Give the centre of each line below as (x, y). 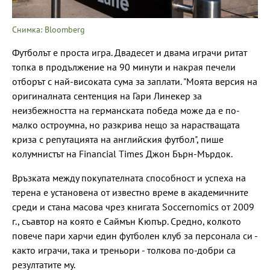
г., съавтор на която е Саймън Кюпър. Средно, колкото (127, 221)
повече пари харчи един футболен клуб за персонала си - (135, 235)
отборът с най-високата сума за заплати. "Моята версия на (135, 81)
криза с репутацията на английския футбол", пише (118, 139)
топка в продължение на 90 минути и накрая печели (124, 67)
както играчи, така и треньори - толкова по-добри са (124, 250)
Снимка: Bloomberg (49, 29)
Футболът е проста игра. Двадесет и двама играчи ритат (130, 52)
